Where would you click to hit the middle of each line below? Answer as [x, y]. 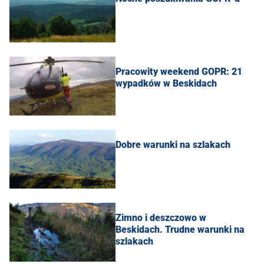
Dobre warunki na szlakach [173, 144]
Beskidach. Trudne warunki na [180, 229]
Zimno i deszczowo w [161, 217]
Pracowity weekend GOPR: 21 [179, 71]
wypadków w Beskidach [166, 83]
